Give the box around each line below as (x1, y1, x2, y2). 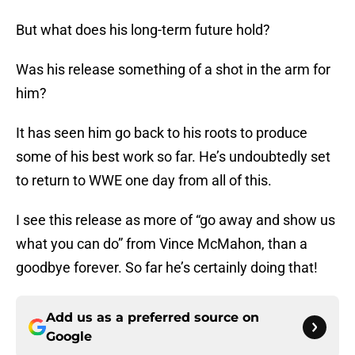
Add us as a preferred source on (46, 310, 259, 326)
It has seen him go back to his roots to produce (16, 124, 307, 142)
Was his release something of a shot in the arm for (16, 61, 330, 78)
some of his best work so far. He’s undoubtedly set (16, 148, 330, 166)
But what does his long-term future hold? (16, 21, 270, 39)
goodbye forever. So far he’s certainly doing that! (16, 259, 318, 277)
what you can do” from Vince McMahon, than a (16, 235, 307, 253)
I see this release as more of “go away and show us (16, 212, 335, 229)
